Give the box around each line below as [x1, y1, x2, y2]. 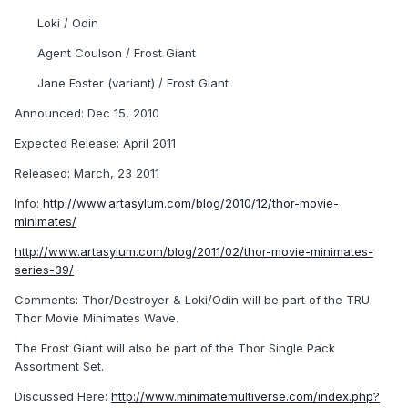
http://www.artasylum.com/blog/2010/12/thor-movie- [43, 196, 339, 211]
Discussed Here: [15, 389, 111, 404]
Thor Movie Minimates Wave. [15, 311, 178, 326]
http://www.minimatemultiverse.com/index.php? [111, 389, 380, 404]
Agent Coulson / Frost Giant [37, 46, 196, 61]
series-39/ [15, 262, 74, 278]
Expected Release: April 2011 [15, 136, 176, 151]
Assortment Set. [15, 359, 104, 374]
